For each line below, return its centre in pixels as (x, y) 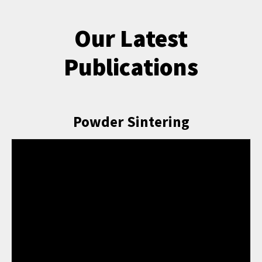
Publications (131, 67)
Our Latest (131, 38)
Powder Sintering (131, 122)
